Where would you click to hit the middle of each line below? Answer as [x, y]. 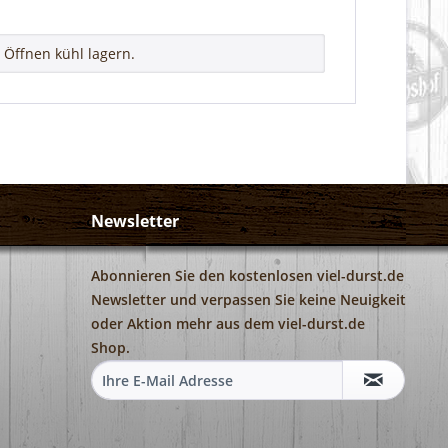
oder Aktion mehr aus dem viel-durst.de [228, 324]
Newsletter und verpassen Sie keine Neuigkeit [248, 300]
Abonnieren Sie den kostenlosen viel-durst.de [247, 276]
